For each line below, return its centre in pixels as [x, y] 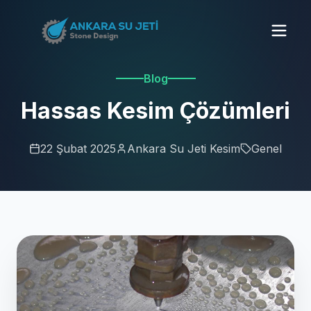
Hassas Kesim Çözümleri [155, 110]
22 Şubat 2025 [78, 148]
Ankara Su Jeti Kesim [184, 148]
